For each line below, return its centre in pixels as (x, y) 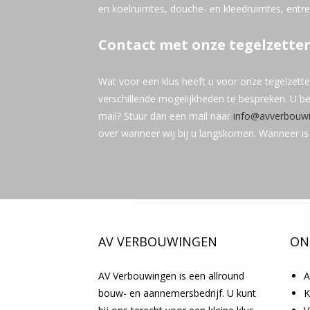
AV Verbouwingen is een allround (171, 275)
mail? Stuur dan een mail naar (166, 116)
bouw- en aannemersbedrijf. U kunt (177, 293)
